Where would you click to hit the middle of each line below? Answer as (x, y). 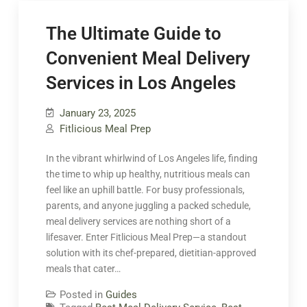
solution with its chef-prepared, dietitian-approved (151, 253)
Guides (121, 295)
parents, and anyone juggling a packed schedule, (148, 206)
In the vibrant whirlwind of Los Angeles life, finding (151, 158)
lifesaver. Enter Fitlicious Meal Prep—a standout (146, 237)
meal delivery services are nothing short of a (138, 221)
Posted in (82, 295)
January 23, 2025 (97, 113)
